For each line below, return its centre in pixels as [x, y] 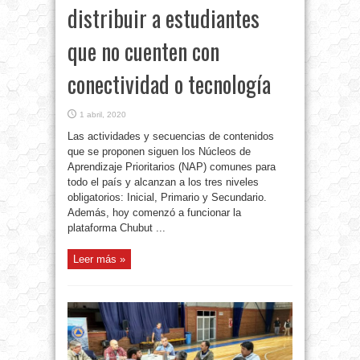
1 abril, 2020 [103, 115]
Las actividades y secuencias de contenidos [171, 137]
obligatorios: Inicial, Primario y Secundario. [167, 198]
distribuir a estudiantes [164, 18]
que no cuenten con [143, 51]
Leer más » [99, 260]
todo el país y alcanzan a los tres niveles [163, 182]
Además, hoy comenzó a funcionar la [154, 213]
